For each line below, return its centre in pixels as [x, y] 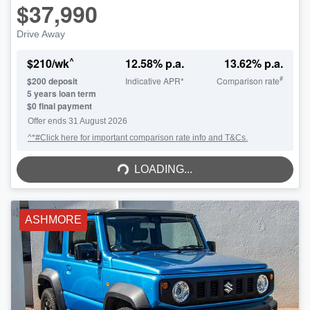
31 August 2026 [98, 121]
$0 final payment [60, 106]
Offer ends [48, 121]
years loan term [64, 93]
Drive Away [41, 34]
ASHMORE [53, 219]
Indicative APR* [155, 80]
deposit [62, 81]
